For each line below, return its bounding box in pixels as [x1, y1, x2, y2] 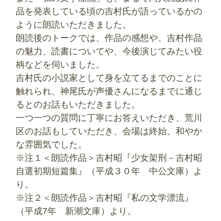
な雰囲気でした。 [16, 140, 87, 150]
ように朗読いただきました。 [16, 20, 131, 30]
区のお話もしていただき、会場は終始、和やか [16, 126, 202, 137]
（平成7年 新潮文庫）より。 [16, 206, 136, 217]
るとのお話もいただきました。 [16, 100, 140, 110]
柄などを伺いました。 [16, 60, 105, 70]
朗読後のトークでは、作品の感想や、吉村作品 [16, 33, 202, 43]
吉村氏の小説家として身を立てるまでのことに [16, 73, 202, 83]
